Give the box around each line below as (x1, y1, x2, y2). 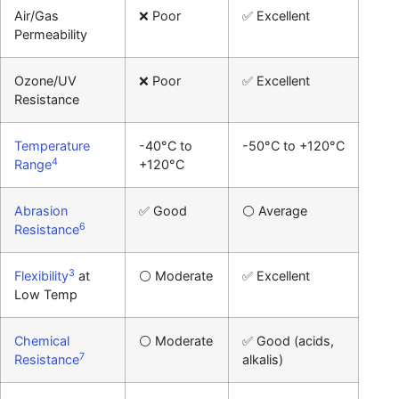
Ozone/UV (14, 73, 77, 89)
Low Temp (14, 287, 77, 303)
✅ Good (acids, (242, 333, 334, 349)
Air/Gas (14, 8, 59, 24)
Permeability (14, 27, 87, 43)
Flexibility (14, 268, 69, 284)
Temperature (14, 138, 90, 154)
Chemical (14, 333, 69, 349)
